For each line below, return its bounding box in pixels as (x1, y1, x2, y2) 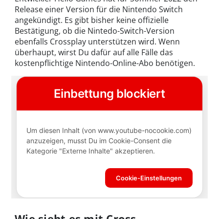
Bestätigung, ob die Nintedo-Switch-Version (15, 25, 175, 37)
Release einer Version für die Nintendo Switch (15, 4, 183, 15)
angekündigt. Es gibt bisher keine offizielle (15, 15, 169, 26)
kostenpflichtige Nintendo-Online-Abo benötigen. (15, 58, 195, 69)
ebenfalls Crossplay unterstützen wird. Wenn (15, 36, 180, 47)
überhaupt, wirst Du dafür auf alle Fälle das (15, 47, 173, 58)
